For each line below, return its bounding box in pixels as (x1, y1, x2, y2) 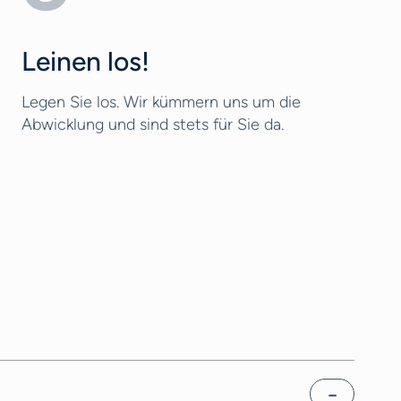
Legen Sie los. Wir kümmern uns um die (21, 92, 301, 112)
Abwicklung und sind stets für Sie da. (21, 115, 284, 134)
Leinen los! (21, 45, 149, 78)
